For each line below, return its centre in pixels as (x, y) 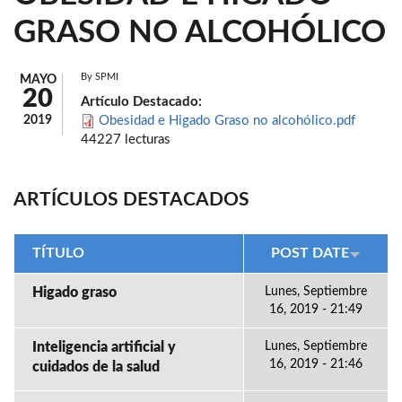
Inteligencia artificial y (104, 347)
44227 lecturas (126, 140)
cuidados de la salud (96, 367)
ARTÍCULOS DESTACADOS (131, 200)
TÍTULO (58, 253)
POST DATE (310, 253)
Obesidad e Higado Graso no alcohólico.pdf (227, 121)
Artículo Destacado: (143, 102)
